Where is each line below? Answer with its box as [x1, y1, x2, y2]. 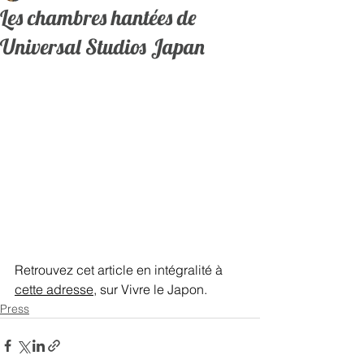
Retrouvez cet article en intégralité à [15, 262, 226, 279]
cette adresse [15, 281, 93, 298]
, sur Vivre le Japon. [93, 281, 217, 298]
